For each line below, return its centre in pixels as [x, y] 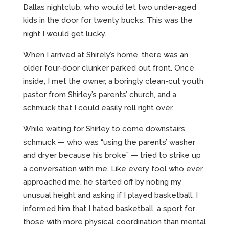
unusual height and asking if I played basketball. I [110, 195]
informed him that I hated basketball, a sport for [109, 208]
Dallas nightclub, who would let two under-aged [110, 7]
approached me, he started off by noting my [102, 182]
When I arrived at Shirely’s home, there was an [106, 54]
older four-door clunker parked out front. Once [109, 68]
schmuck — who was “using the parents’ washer [109, 142]
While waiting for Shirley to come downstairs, [105, 129]
